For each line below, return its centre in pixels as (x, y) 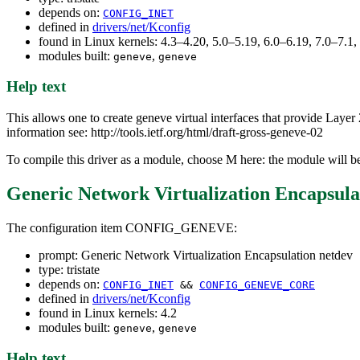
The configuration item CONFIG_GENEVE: (122, 227)
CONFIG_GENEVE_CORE (257, 284)
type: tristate (69, 269)
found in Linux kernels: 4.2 (108, 313)
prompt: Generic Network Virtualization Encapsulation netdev (196, 255)
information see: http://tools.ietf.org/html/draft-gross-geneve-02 (165, 132)
